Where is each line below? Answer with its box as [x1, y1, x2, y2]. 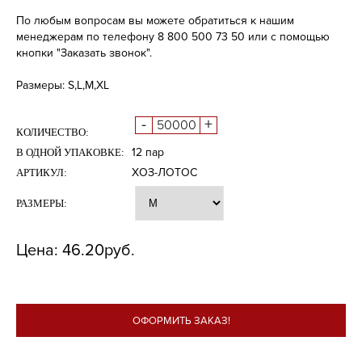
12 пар [132, 145, 164, 159]
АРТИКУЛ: [16, 166, 67, 179]
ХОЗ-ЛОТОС [132, 166, 197, 179]
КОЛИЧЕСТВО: [16, 126, 89, 138]
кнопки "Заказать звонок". [16, 46, 152, 60]
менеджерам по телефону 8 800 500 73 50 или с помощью [16, 30, 330, 44]
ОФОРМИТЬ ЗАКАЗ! [132, 314, 230, 327]
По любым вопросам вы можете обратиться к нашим [16, 14, 294, 27]
